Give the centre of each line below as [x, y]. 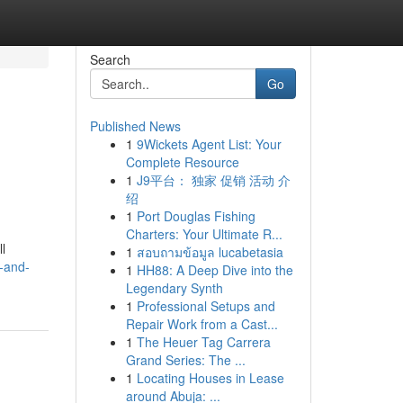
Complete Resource [182, 162]
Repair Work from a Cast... [201, 324]
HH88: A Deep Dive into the [215, 270]
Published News [135, 126]
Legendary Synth [174, 288]
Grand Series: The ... [185, 360]
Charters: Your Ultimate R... [204, 234]
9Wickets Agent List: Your [209, 144]
